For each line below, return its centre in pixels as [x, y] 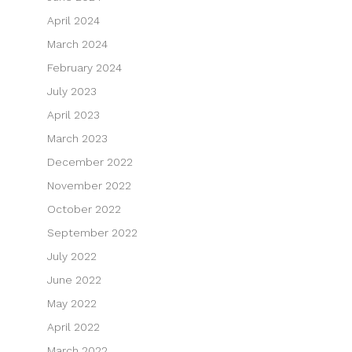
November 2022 [89, 185]
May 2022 [71, 303]
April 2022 [73, 326]
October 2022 [84, 209]
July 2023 [71, 91]
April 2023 [73, 114]
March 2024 [77, 44]
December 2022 [90, 161]
